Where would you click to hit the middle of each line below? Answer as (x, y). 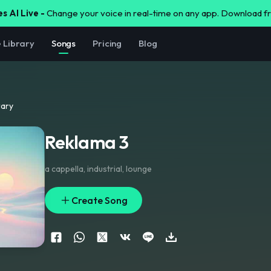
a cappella (64, 169)
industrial (105, 169)
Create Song (100, 200)
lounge (139, 169)
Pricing (107, 43)
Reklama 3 (87, 142)
